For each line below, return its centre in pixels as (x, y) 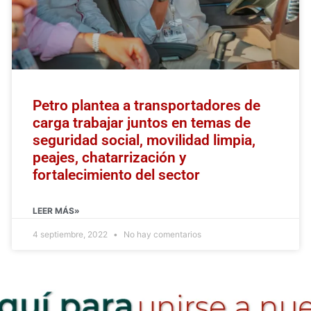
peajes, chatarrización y (109, 158)
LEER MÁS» (56, 211)
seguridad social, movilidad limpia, (144, 141)
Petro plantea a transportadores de (146, 106)
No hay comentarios (161, 235)
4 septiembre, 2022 (71, 235)
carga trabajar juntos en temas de (141, 123)
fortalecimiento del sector (116, 175)
